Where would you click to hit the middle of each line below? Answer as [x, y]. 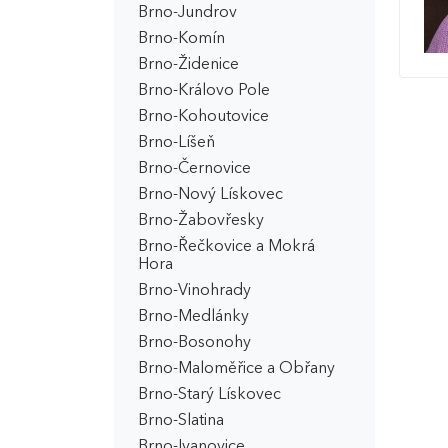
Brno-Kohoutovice [203, 117]
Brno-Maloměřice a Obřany [236, 369]
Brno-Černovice [194, 169]
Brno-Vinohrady [194, 291]
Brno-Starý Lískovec [209, 395]
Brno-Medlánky [193, 317]
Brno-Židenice [188, 65]
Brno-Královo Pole [204, 91]
